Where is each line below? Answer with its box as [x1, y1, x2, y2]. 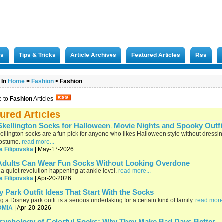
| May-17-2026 [33, 146, 74, 153]
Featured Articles [131, 52, 180, 58]
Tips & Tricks [19, 52, 55, 58]
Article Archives [70, 52, 116, 58]
